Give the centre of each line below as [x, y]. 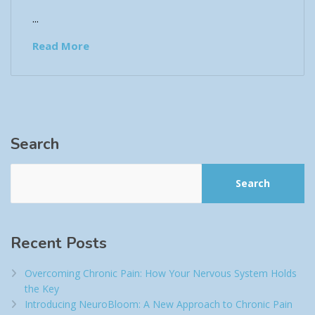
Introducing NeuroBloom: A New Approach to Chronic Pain [159, 304]
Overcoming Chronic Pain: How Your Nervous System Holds [161, 274]
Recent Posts [59, 244]
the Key [42, 289]
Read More [61, 45]
